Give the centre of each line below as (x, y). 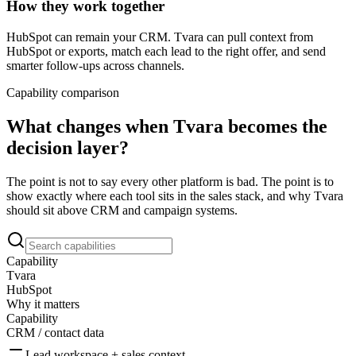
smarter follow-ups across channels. (95, 66)
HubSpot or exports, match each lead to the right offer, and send (166, 52)
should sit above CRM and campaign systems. (122, 210)
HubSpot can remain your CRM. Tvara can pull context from (160, 37)
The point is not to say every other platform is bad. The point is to (170, 181)
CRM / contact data (55, 332)
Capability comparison (63, 93)
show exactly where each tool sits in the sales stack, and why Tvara (175, 195)
